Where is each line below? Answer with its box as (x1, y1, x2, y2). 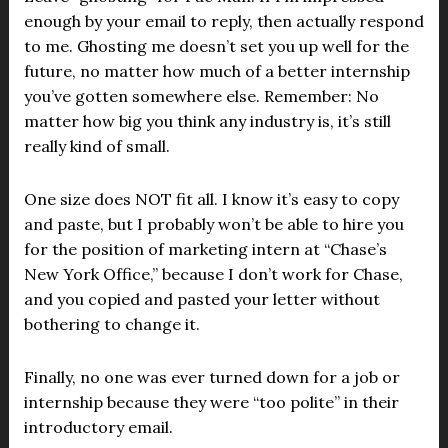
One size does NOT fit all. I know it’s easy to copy (23, 189, 399, 210)
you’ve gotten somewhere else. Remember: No (23, 86, 379, 107)
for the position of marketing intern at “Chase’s (23, 239, 387, 260)
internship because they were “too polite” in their (23, 392, 399, 413)
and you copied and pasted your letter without (23, 289, 380, 310)
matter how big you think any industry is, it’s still (23, 111, 391, 132)
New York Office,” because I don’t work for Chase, (23, 264, 403, 285)
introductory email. (23, 417, 173, 438)
